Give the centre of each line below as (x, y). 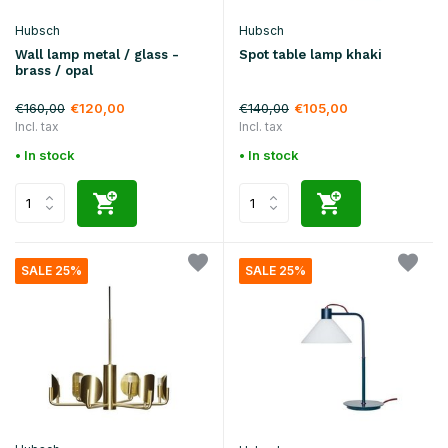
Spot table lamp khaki (310, 55)
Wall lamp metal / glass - (97, 54)
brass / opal (54, 70)
